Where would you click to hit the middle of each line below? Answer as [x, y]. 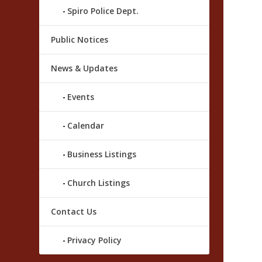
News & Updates [85, 68]
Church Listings [99, 183]
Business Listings [102, 154]
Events [81, 97]
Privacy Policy [95, 240]
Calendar [86, 126]
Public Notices [80, 40]
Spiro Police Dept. [103, 11]
